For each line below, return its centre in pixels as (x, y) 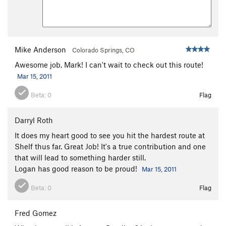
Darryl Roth (34, 120)
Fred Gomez (36, 213)
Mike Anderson (40, 49)
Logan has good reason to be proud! (77, 168)
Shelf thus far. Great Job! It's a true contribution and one (110, 146)
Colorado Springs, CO (103, 50)
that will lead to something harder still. (80, 157)
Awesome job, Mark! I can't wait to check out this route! (109, 64)
